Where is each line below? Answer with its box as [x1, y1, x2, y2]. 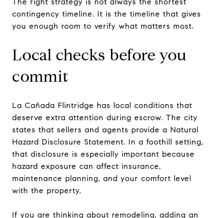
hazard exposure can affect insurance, [12, 161, 161, 171]
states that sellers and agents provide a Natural [12, 125, 199, 134]
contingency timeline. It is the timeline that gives [12, 9, 201, 18]
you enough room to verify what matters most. [12, 21, 194, 31]
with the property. [12, 185, 81, 195]
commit [12, 66, 69, 86]
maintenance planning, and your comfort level [12, 173, 191, 183]
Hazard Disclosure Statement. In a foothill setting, [12, 137, 203, 146]
